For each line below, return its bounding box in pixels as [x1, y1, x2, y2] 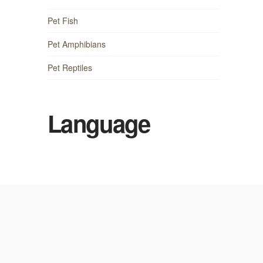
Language [47, 106, 150, 140]
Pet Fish [47, 14, 78, 26]
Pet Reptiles [47, 62, 92, 73]
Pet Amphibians [47, 38, 106, 50]
